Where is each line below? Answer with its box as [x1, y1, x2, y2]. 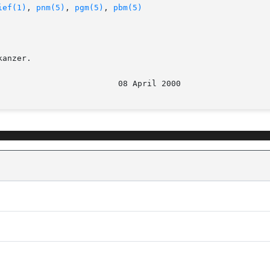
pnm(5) [36, 3, 65, 13]
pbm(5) [113, 3, 142, 13]
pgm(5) [75, 3, 104, 13]
